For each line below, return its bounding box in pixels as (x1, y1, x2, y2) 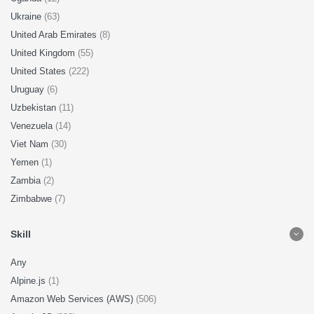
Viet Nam (11, 139, 51, 149)
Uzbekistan (11, 102, 59, 113)
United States (11, 66, 69, 76)
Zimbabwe (11, 193, 55, 204)
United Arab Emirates (11, 29, 100, 40)
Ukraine (11, 11, 44, 22)
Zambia (11, 175, 43, 186)
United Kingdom (11, 48, 78, 58)
